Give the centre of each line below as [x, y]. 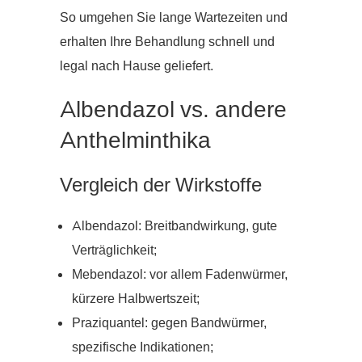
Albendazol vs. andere [173, 109]
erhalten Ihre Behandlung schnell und [167, 42]
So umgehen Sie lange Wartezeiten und [174, 17]
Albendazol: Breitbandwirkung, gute [175, 226]
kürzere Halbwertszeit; [136, 299]
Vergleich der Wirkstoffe [161, 185]
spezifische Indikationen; [143, 347]
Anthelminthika [135, 140]
